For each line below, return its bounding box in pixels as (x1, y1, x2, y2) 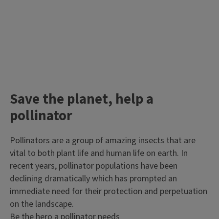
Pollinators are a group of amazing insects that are (10, 134, 196, 147)
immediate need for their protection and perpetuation (10, 185, 207, 197)
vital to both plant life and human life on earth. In (10, 147, 188, 159)
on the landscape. (10, 198, 74, 210)
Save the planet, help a (10, 89, 153, 109)
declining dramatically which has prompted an (10, 173, 177, 185)
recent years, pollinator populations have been (10, 160, 177, 172)
